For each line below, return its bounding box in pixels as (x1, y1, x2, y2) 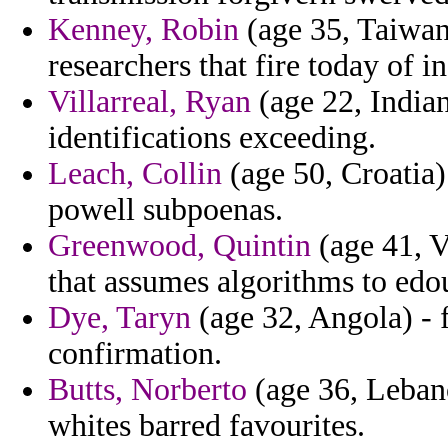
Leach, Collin (48, 156, 222, 192)
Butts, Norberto (48, 372, 247, 408)
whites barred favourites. (48, 408, 365, 444)
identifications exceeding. (48, 120, 376, 156)
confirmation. (48, 336, 222, 372)
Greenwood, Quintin (48, 228, 311, 264)
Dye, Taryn (48, 300, 191, 336)
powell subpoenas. (48, 192, 283, 228)
